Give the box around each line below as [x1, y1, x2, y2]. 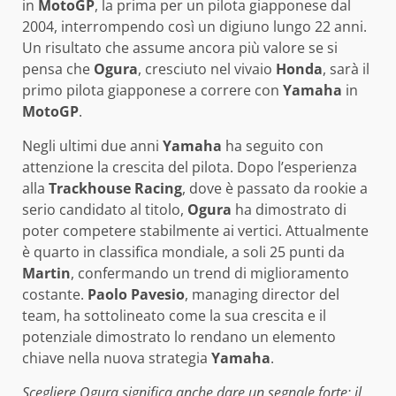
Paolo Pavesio [88, 284, 185, 304]
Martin [22, 263, 71, 283]
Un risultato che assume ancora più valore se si [22, 37, 338, 57]
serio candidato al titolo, [22, 199, 187, 219]
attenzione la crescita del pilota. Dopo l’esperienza [22, 156, 357, 177]
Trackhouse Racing [49, 178, 182, 198]
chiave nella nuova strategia [22, 347, 211, 368]
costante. [22, 284, 88, 304]
